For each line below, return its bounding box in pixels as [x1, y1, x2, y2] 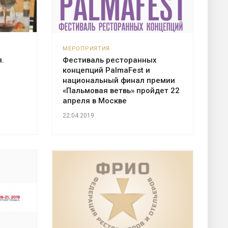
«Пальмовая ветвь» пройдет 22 [63, 86, 180, 96]
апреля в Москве [63, 96, 127, 106]
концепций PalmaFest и [63, 66, 151, 75]
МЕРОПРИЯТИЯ [63, 45, 110, 52]
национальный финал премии [63, 76, 176, 85]
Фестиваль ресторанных [63, 55, 157, 65]
